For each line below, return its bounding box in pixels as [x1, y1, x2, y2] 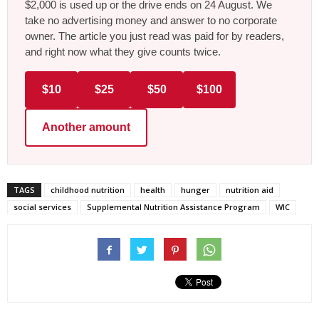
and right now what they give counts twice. [25, 46, 221, 58]
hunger [181, 184, 210, 196]
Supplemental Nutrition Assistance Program [87, 202, 260, 213]
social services [14, 202, 71, 213]
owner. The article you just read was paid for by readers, [25, 30, 284, 43]
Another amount [42, 121, 130, 134]
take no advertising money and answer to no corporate [25, 14, 277, 27]
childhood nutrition [51, 184, 125, 196]
